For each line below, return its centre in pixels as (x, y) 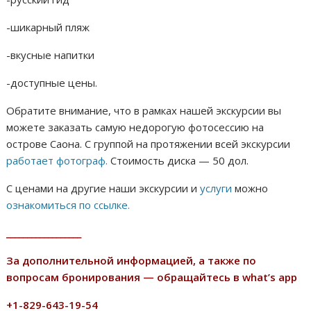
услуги (216, 188)
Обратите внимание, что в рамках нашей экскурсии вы (144, 111)
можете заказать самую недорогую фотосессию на (135, 127)
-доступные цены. (52, 83)
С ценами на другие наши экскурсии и (103, 188)
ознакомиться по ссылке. (68, 205)
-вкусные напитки (51, 55)
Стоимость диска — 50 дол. (178, 161)
